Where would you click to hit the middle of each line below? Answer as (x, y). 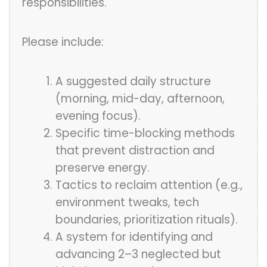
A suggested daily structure (133, 82)
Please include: (63, 42)
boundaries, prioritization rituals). (147, 220)
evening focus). (98, 116)
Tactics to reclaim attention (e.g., (149, 185)
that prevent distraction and (135, 151)
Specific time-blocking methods (145, 133)
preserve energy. (103, 168)
